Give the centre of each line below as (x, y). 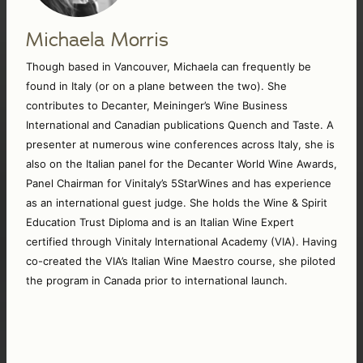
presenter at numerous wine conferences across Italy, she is (180, 145)
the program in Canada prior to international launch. (158, 281)
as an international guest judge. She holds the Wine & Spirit (177, 203)
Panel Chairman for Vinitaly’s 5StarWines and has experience (179, 184)
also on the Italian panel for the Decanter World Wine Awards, (181, 164)
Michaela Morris (97, 40)
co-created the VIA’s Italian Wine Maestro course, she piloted (181, 261)
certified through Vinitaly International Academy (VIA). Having (181, 242)
